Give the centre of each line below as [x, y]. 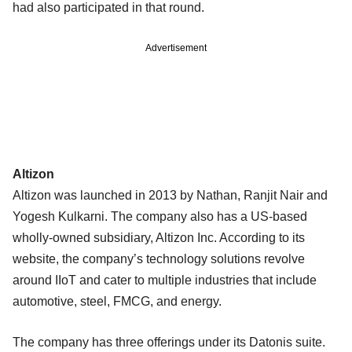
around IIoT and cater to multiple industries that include [165, 280]
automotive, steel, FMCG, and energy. [117, 301]
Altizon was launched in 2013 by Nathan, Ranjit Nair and [170, 195]
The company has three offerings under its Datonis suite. [169, 342]
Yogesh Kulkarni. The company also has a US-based [160, 216]
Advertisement [176, 48]
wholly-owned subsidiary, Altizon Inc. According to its [159, 237]
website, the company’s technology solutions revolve [159, 258]
